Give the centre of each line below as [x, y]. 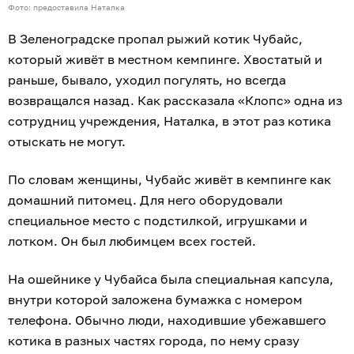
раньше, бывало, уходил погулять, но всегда [147, 80]
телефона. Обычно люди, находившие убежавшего [167, 320]
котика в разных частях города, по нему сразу [154, 341]
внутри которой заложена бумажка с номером [155, 300]
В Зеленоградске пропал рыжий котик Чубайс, [155, 39]
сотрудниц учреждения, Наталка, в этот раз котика [169, 121]
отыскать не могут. [67, 142]
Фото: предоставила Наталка [66, 8]
